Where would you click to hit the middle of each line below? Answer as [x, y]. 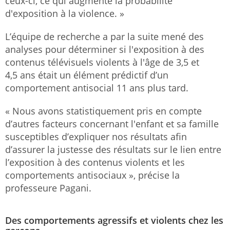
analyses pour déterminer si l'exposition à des [105, 49]
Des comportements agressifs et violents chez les [114, 220]
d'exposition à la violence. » [65, 13]
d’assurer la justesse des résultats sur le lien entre [113, 149]
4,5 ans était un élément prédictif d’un [87, 75]
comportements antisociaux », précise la [92, 175]
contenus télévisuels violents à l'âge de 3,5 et [102, 62]
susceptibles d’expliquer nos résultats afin [96, 136]
